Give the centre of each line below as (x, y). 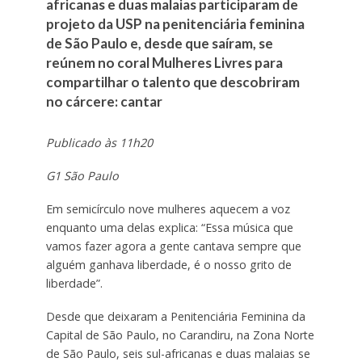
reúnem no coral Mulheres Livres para (164, 63)
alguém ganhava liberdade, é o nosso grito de (168, 264)
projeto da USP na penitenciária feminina (175, 24)
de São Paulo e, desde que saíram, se (159, 43)
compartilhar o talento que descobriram (173, 82)
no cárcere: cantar (104, 101)
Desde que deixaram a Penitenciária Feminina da (175, 316)
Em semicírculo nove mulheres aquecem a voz (168, 208)
